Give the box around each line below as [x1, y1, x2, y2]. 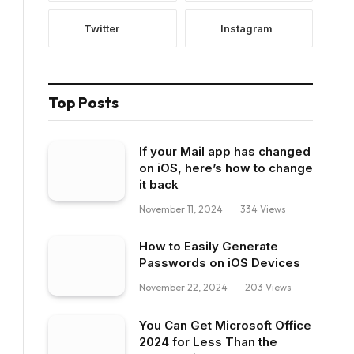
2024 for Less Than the [139, 333, 277, 349]
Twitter [84, 21, 119, 35]
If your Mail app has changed [139, 144, 311, 159]
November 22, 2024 [139, 281, 228, 293]
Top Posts [48, 93, 119, 112]
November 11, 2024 [139, 203, 223, 215]
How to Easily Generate [139, 239, 278, 254]
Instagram [220, 21, 273, 35]
